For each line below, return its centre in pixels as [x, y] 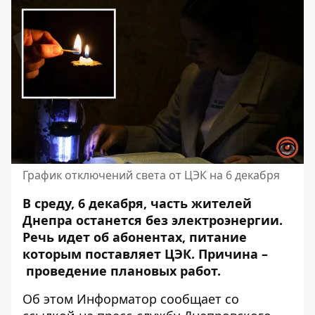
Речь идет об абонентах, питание [135, 237]
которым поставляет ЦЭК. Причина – [145, 254]
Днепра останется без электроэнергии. [153, 220]
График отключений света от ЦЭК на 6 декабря [151, 175]
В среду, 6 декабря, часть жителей [137, 203]
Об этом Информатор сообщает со [131, 299]
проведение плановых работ [122, 271]
